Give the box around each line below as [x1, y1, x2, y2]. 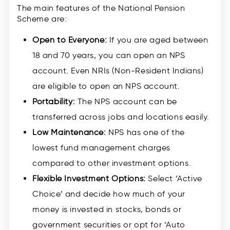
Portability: [32, 97, 75, 107]
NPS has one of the [106, 127, 185, 138]
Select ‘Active [145, 174, 202, 184]
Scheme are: [17, 14, 67, 24]
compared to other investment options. [32, 158, 191, 168]
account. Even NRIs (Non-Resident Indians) [32, 66, 204, 76]
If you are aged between [107, 35, 208, 45]
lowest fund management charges [32, 143, 171, 153]
